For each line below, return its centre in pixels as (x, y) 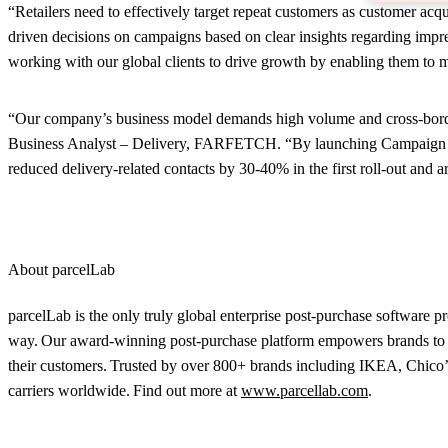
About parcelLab (61, 269)
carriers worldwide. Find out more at (124, 390)
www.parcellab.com (304, 390)
